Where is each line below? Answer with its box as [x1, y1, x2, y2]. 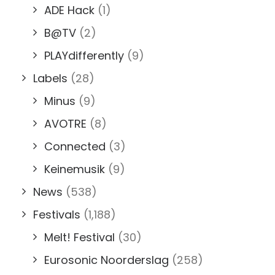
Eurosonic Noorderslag [44, 252, 169, 268]
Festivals [33, 206, 80, 222]
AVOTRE [44, 115, 87, 131]
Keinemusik [44, 161, 105, 177]
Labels [33, 70, 68, 86]
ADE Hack [44, 2, 95, 18]
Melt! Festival [44, 229, 115, 245]
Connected [44, 138, 106, 154]
